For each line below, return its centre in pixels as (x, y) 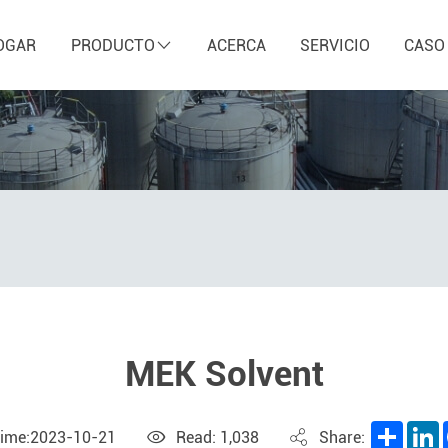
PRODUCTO (112, 45)
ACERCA (236, 45)
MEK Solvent (224, 374)
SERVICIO (335, 45)
